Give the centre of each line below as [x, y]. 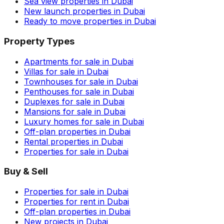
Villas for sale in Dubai [66, 71]
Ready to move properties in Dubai [90, 21]
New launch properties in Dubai [84, 11]
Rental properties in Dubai [73, 141]
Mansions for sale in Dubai [75, 111]
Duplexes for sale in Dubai [74, 101]
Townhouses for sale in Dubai [81, 81]
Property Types [39, 41]
